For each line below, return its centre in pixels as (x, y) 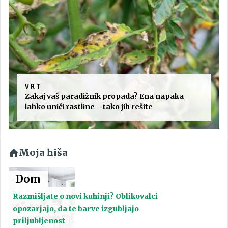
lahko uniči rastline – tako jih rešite (89, 107)
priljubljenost (39, 221)
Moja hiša (43, 153)
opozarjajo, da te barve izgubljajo (76, 209)
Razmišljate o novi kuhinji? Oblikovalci (85, 197)
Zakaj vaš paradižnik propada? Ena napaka (104, 96)
